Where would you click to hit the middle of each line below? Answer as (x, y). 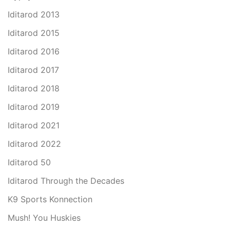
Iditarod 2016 (34, 51)
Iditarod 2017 (33, 70)
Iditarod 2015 (34, 33)
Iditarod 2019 (34, 107)
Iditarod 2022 (34, 144)
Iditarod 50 (29, 162)
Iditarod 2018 (34, 88)
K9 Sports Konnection (50, 199)
